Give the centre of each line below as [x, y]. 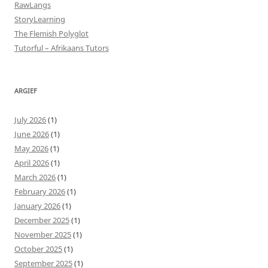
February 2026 [40, 191]
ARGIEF [26, 90]
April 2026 [32, 162]
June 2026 [32, 134]
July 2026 [30, 119]
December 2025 [42, 220]
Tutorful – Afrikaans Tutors [62, 48]
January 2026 [37, 205]
